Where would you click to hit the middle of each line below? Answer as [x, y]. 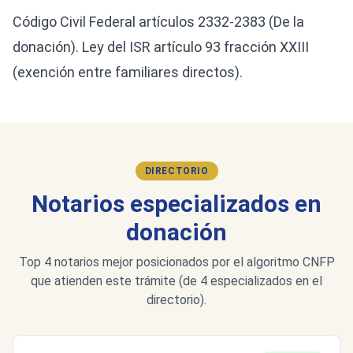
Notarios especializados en [176, 204]
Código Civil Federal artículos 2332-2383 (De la [158, 22]
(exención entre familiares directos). [128, 72]
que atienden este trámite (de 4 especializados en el [176, 281]
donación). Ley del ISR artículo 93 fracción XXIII [161, 47]
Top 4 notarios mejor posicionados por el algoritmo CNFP [176, 262]
